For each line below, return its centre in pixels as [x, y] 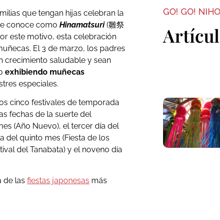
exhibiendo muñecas [45, 72]
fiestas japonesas [58, 180]
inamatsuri [86, 25]
